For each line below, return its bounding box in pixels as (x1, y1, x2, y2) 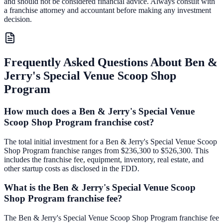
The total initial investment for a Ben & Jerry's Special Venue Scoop (4, 137, 217, 146)
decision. (4, 15, 32, 24)
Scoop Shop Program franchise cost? (4, 116, 154, 127)
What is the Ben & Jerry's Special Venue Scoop (4, 182, 196, 193)
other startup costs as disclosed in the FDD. (4, 164, 139, 173)
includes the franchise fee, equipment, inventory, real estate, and (4, 155, 204, 164)
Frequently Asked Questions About (4, 55, 185, 69)
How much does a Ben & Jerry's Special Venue (4, 106, 195, 116)
